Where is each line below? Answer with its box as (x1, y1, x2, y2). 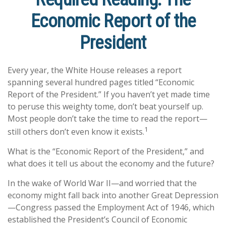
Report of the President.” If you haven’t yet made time (8, 89, 210, 100)
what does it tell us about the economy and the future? (8, 158, 214, 169)
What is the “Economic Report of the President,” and (8, 146, 204, 157)
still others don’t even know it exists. (8, 126, 144, 138)
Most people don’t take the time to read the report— (8, 113, 207, 124)
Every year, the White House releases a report (8, 65, 182, 76)
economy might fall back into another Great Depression (8, 190, 218, 201)
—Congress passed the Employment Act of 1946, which (8, 202, 214, 213)
